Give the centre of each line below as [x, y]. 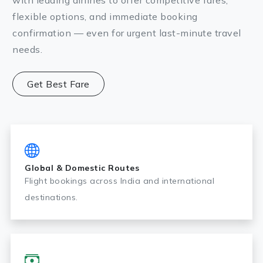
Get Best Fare [58, 84]
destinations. [51, 197]
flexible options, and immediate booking [105, 16]
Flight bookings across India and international [119, 181]
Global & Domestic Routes [82, 168]
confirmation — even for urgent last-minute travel [127, 33]
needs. [27, 49]
